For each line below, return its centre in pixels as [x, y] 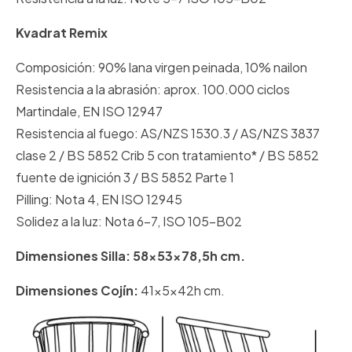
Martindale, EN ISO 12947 [89, 112]
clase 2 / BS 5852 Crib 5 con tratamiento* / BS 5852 [167, 156]
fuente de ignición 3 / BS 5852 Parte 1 [125, 178]
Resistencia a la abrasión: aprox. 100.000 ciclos [153, 90]
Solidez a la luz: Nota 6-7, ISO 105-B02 [129, 222]
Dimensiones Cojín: [78, 291]
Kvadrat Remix [62, 33]
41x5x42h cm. [183, 291]
